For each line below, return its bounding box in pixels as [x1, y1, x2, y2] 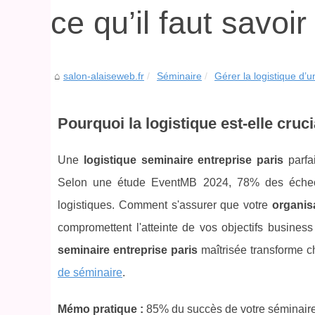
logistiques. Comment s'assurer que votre [58, 199, 272, 211]
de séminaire [58, 266, 122, 278]
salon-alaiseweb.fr [63, 70, 144, 82]
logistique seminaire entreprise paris [83, 154, 284, 166]
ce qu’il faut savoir [51, 5, 307, 40]
